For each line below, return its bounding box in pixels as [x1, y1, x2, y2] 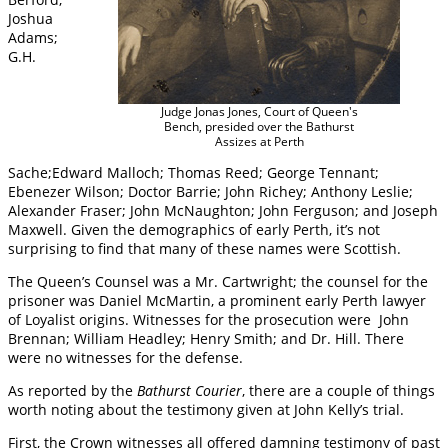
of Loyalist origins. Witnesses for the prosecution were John [8, 309, 409, 329]
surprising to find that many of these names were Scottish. [8, 238, 401, 258]
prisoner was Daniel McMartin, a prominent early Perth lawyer [8, 290, 426, 310]
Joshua [8, 8, 53, 28]
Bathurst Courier [137, 380, 242, 400]
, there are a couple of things [242, 380, 435, 400]
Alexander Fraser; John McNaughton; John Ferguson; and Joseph [8, 200, 438, 220]
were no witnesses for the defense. [8, 347, 243, 367]
